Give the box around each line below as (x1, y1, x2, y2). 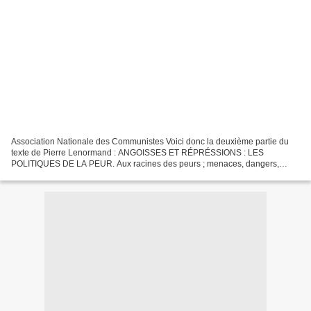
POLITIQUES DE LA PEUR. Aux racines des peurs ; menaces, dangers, (11, 158, 279, 169)
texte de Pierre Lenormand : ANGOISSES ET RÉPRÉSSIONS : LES (11, 147, 264, 158)
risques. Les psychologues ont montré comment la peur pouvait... (11, 169, 255, 180)
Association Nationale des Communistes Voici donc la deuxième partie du (11, 136, 289, 146)
